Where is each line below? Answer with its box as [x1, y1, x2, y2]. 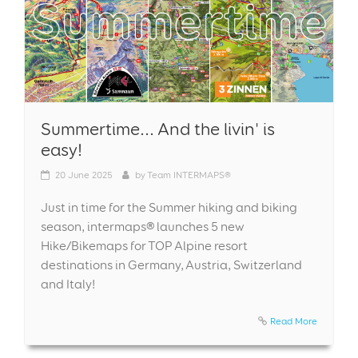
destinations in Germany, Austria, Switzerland [41, 257, 302, 272]
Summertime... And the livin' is [41, 117, 275, 139]
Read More [270, 314, 317, 327]
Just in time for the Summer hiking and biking [41, 199, 297, 215]
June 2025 [68, 168, 113, 181]
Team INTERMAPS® [147, 168, 231, 181]
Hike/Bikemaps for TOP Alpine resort [41, 237, 248, 253]
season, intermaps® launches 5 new [41, 218, 245, 234]
